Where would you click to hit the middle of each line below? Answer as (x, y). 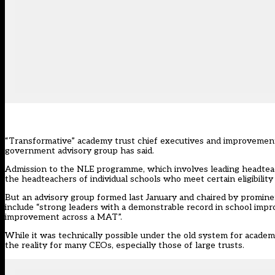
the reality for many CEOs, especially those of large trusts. (125, 246)
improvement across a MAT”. (64, 217)
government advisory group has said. (79, 151)
